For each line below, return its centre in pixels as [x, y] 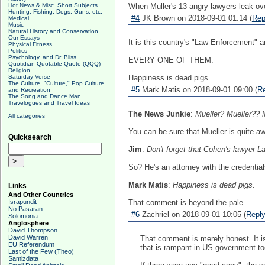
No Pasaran [25, 209]
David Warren [28, 237]
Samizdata [23, 258]
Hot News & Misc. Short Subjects [53, 5]
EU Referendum [31, 244]
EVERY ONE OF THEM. [171, 60]
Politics [18, 51]
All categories [27, 116]
